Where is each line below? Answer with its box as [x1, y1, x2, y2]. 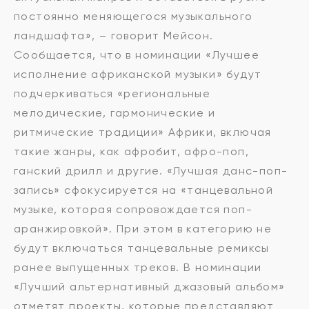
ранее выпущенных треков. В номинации [14, 261, 262, 274]
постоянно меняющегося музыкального [14, 10, 253, 23]
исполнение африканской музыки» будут [14, 68, 262, 81]
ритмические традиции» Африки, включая [14, 126, 272, 139]
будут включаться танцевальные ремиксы [14, 241, 270, 255]
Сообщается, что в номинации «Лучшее [14, 48, 259, 61]
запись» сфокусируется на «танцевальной [14, 183, 274, 197]
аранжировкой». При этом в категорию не [14, 222, 272, 235]
